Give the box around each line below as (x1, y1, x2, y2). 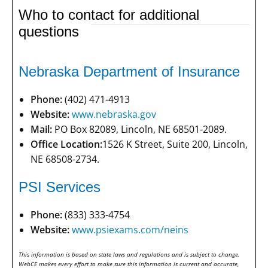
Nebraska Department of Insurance (19, 63, 240, 80)
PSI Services (19, 179, 100, 196)
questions (19, 23, 79, 39)
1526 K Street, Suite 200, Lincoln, (102, 138, 248, 151)
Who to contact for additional (19, 6, 199, 23)
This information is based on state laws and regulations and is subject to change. (19, 250, 240, 259)
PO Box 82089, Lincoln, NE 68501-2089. (52, 123, 227, 136)
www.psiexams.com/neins (72, 223, 188, 237)
